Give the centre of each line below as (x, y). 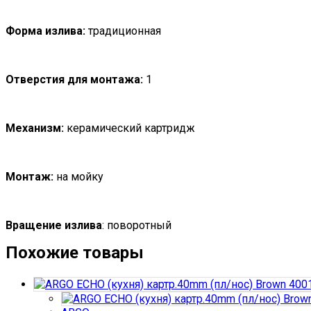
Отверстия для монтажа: (74, 79)
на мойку (78, 176)
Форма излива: (45, 31)
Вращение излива (54, 225)
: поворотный (137, 225)
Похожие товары (75, 252)
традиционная (123, 31)
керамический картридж (129, 128)
